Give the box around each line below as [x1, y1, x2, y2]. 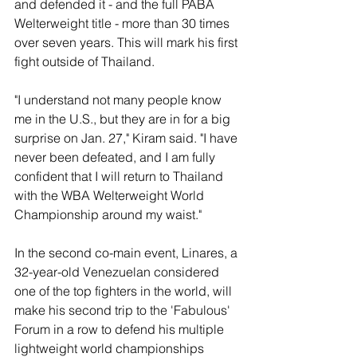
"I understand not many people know [14, 92, 225, 108]
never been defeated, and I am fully [14, 149, 218, 165]
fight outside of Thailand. [14, 53, 155, 69]
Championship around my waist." [14, 206, 202, 222]
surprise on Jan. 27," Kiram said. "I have [14, 130, 241, 146]
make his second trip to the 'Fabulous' [14, 302, 233, 318]
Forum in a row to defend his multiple [14, 321, 227, 337]
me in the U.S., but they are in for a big [14, 111, 233, 127]
